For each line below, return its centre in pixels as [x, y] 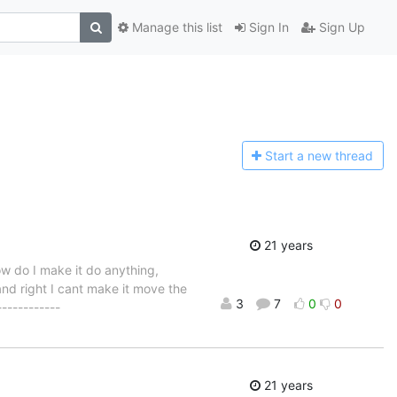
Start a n [290, 156]
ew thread [344, 156]
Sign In [267, 27]
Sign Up [340, 27]
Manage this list [175, 27]
